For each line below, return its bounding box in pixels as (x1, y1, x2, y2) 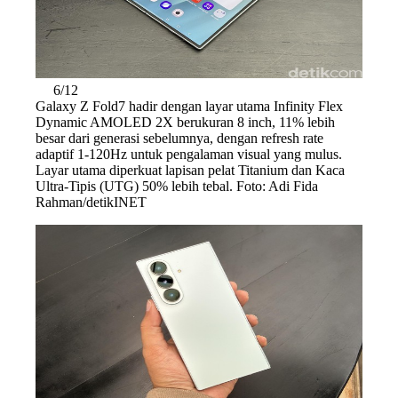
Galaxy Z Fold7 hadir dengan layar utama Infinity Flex (36, 98, 343, 114)
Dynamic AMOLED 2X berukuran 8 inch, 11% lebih (36, 114, 335, 130)
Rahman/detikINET (36, 194, 147, 210)
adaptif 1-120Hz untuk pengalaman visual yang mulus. (36, 146, 342, 162)
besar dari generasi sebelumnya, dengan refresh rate (36, 130, 323, 146)
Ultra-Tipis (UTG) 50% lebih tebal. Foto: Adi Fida (36, 178, 318, 194)
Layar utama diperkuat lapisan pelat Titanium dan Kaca (36, 162, 345, 178)
